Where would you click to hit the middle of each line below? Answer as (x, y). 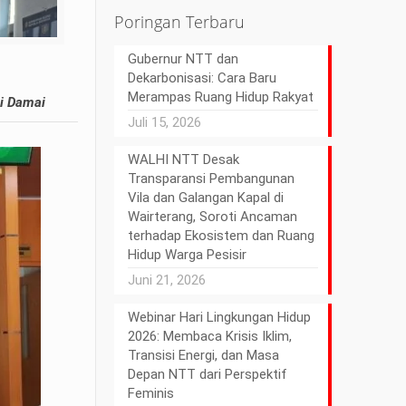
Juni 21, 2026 (167, 280)
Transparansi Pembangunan (212, 179)
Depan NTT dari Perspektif (208, 374)
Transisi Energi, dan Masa (204, 355)
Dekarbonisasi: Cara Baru (203, 78)
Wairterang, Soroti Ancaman (213, 217)
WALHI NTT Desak (184, 159)
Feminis (151, 393)
